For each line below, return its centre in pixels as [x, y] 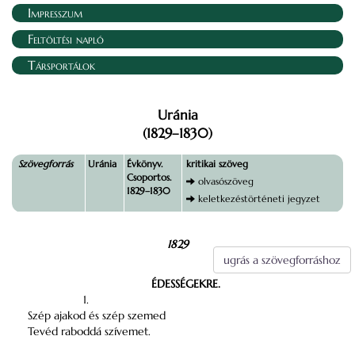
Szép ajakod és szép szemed [97, 315]
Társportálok [61, 65]
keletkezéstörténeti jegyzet [259, 198]
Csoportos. [149, 177]
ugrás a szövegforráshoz [282, 260]
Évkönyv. [145, 164]
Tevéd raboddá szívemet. [89, 331]
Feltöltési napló [66, 39]
